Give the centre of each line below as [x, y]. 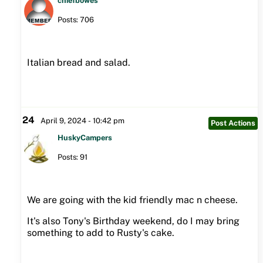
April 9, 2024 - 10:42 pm [82, 121]
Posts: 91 [72, 157]
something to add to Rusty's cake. [100, 233]
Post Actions [233, 123]
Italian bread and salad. [78, 63]
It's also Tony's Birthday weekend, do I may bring [133, 221]
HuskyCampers [85, 138]
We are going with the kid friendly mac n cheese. [132, 200]
